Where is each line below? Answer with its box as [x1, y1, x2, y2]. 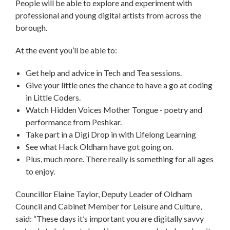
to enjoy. [26, 166, 55, 177]
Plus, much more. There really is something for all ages [26, 154, 214, 164]
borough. [15, 23, 47, 33]
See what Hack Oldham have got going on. [26, 142, 173, 152]
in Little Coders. [26, 92, 81, 103]
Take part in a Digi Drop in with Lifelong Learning [26, 129, 196, 140]
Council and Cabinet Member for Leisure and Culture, [15, 201, 202, 212]
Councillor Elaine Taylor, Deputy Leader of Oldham [15, 189, 192, 199]
